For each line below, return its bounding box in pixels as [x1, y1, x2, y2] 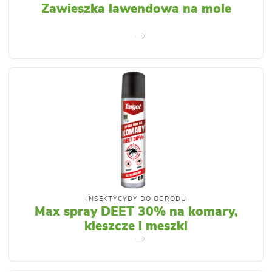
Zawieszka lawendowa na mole [41, 2, 231, 16]
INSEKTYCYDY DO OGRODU [86, 196, 186, 203]
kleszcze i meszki [84, 220, 188, 233]
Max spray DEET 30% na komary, [34, 205, 238, 219]
